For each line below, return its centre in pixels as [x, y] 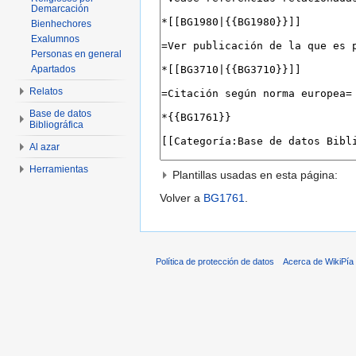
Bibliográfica [56, 125]
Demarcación [60, 9]
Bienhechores [61, 24]
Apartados [53, 69]
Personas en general [76, 54]
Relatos [46, 91]
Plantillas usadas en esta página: [255, 175]
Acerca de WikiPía [319, 261]
